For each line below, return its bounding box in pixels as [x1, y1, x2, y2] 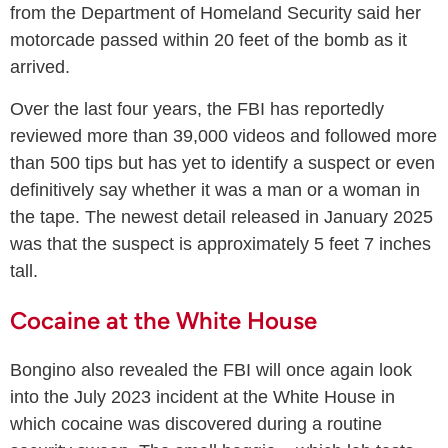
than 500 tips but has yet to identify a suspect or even [10, 153, 435, 174]
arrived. [10, 57, 75, 78]
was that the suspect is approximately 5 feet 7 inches [10, 234, 431, 255]
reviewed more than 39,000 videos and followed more [10, 126, 437, 147]
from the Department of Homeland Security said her [10, 3, 421, 24]
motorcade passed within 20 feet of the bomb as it [10, 30, 407, 51]
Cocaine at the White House [10, 306, 317, 336]
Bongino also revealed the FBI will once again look [10, 360, 412, 381]
